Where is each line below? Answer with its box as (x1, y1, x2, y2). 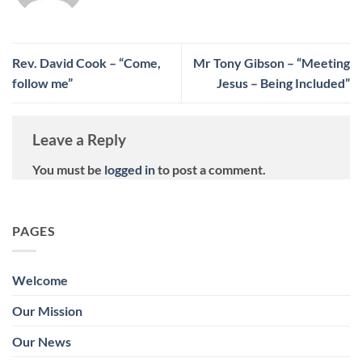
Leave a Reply (32, 129, 129, 149)
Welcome (12, 271, 68, 288)
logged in (104, 162, 155, 178)
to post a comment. (155, 162, 266, 178)
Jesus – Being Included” (217, 75, 350, 91)
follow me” (12, 75, 73, 91)
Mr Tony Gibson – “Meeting (193, 55, 350, 71)
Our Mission (12, 302, 82, 318)
